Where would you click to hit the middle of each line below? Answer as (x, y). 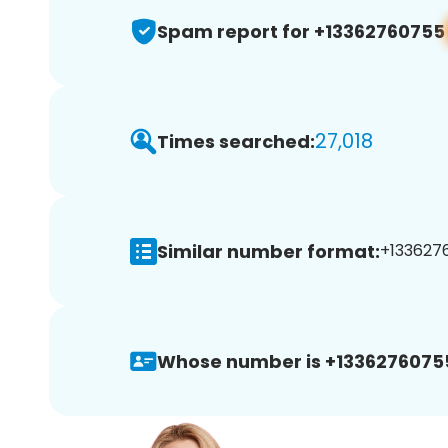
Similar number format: (268, 251)
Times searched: (236, 141)
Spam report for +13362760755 (301, 31)
